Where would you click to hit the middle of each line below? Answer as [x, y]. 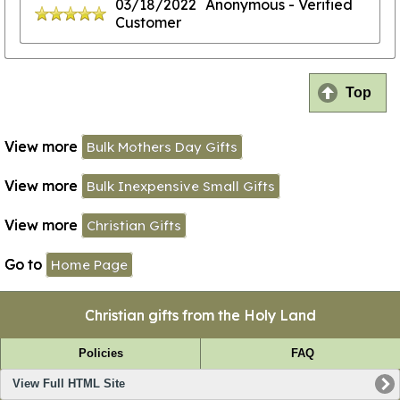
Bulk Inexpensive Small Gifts [181, 186]
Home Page [89, 265]
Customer [148, 22]
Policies [100, 353]
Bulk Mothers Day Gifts [162, 147]
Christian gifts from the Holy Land [200, 315]
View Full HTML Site [68, 384]
